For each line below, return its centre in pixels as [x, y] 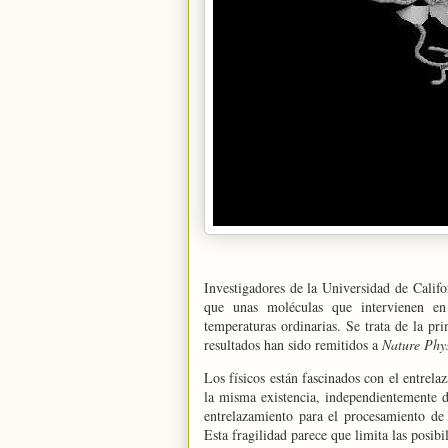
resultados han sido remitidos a [293, 344]
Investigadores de [256, 287]
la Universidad [349, 287]
